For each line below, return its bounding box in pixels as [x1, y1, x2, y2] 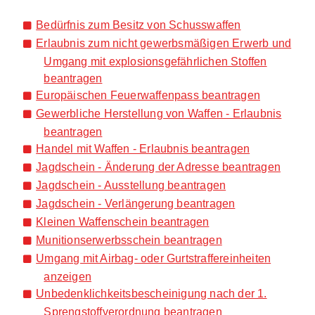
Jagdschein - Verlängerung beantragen [36, 196, 236, 210]
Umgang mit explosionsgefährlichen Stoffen [44, 54, 267, 67]
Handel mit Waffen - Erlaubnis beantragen [36, 141, 250, 155]
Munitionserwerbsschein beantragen [36, 233, 222, 246]
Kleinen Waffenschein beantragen [36, 214, 210, 228]
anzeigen [44, 269, 92, 283]
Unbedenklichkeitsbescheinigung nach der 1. [36, 286, 267, 300]
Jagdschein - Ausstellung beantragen [36, 178, 226, 191]
